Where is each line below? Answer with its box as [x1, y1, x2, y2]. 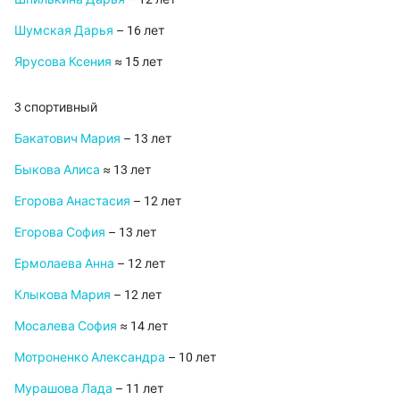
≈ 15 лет [112, 54, 162, 70]
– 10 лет [165, 350, 216, 365]
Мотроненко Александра [14, 350, 165, 365]
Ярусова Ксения [14, 54, 112, 70]
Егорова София [14, 225, 105, 240]
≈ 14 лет [117, 319, 168, 334]
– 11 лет [112, 381, 163, 396]
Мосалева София [14, 319, 117, 334]
